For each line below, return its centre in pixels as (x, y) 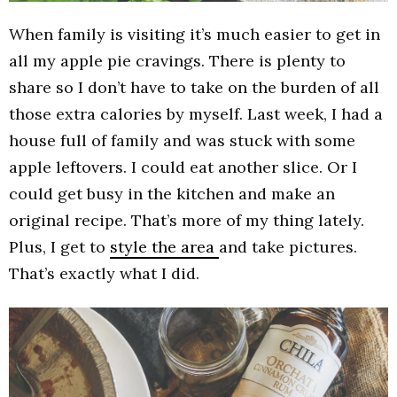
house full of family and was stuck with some (182, 141)
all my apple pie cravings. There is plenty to (177, 61)
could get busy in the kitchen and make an (172, 194)
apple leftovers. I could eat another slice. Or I (183, 167)
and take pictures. (288, 247)
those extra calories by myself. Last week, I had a (196, 114)
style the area (164, 247)
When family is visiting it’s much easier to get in (195, 35)
